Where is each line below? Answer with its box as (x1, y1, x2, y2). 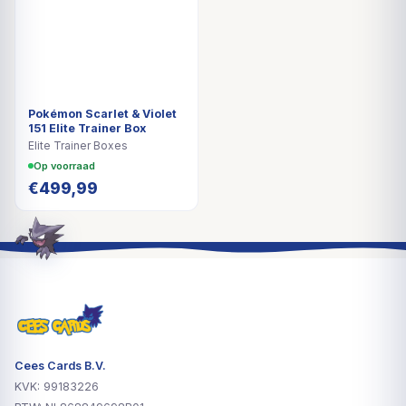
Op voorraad (34, 159, 95, 172)
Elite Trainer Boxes (28, 138, 128, 152)
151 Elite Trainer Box (28, 121, 146, 135)
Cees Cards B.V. (14, 359, 106, 373)
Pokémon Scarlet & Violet (28, 106, 177, 121)
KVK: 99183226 (14, 380, 99, 394)
